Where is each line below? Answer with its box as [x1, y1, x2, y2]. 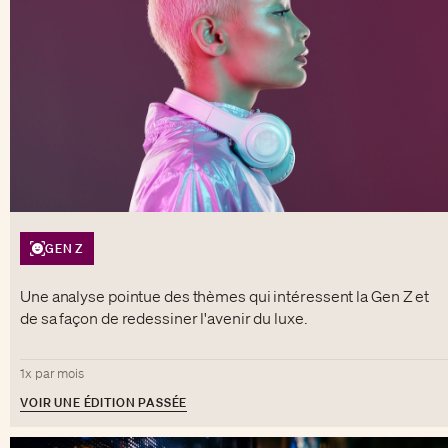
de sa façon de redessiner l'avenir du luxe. [20, 307, 308, 328]
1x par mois [20, 364, 84, 382]
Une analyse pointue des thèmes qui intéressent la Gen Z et [20, 285, 430, 306]
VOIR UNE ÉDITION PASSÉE [20, 393, 188, 411]
